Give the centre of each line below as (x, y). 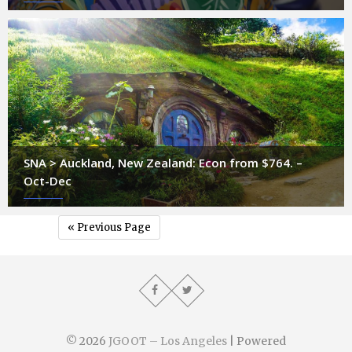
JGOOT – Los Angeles (168, 341)
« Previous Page (109, 228)
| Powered (257, 341)
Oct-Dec (48, 181)
